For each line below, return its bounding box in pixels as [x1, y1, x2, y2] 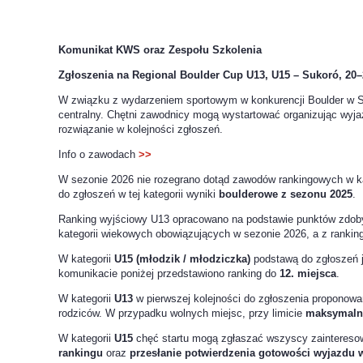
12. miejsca [280, 267, 336, 280]
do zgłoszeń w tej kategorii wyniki [58, 188, 219, 201]
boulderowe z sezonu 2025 [219, 188, 352, 201]
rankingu [58, 347, 103, 360]
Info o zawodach [58, 148, 139, 161]
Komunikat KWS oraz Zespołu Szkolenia [58, 44, 262, 57]
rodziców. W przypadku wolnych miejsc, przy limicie [58, 307, 305, 320]
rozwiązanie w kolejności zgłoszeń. [58, 123, 223, 136]
